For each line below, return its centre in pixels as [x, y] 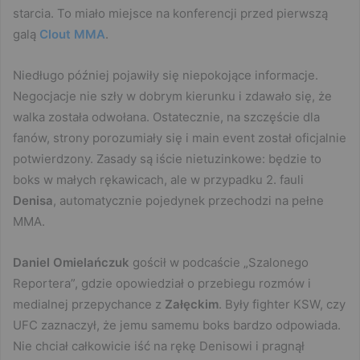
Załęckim [192, 304]
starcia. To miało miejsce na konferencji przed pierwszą [170, 13]
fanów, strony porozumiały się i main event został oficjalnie [180, 137]
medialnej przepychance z [89, 304]
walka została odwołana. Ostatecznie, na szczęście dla [166, 117]
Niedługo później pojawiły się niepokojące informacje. [166, 75]
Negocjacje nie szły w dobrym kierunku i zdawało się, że [172, 96]
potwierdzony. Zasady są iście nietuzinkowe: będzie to [167, 158]
